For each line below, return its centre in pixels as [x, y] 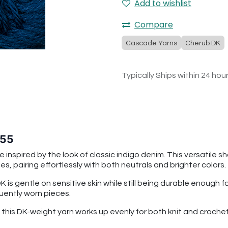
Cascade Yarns [151, 43]
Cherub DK [203, 43]
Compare [154, 25]
